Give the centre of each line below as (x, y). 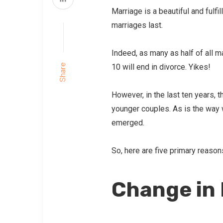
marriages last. (137, 25)
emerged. (128, 122)
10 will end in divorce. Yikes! (161, 67)
